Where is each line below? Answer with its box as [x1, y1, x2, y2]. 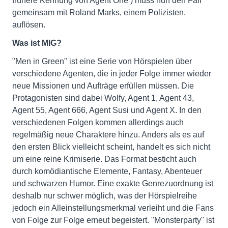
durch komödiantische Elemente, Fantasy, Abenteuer [12, 167, 202, 176]
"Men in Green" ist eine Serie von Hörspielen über [12, 57, 192, 66]
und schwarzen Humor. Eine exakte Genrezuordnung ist [12, 179, 213, 188]
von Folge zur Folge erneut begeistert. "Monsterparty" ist [12, 216, 214, 225]
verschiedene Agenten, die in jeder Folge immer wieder [12, 69, 211, 78]
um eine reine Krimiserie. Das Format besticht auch [12, 155, 196, 164]
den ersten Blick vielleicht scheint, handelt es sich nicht [12, 142, 210, 152]
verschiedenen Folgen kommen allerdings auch [12, 118, 184, 127]
